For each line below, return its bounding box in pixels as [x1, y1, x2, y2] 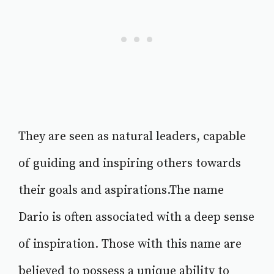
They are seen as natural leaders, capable [18, 129, 246, 145]
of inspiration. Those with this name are [18, 237, 242, 253]
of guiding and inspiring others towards [18, 156, 241, 172]
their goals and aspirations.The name [18, 183, 224, 199]
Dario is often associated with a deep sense [18, 210, 254, 226]
